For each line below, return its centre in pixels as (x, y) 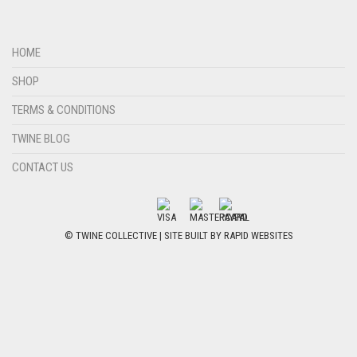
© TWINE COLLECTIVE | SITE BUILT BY (144, 235)
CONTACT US (43, 167)
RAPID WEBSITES (258, 235)
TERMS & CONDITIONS (64, 110)
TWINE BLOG (41, 138)
